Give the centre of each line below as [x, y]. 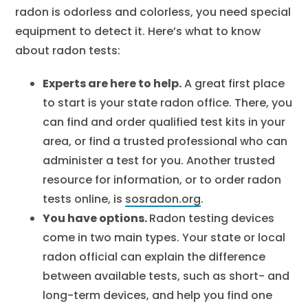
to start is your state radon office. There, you [168, 103]
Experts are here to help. [112, 84]
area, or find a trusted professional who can [165, 141]
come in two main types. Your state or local [164, 238]
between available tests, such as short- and [166, 276]
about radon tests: [68, 51]
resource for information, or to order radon [162, 180]
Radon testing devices [212, 218]
